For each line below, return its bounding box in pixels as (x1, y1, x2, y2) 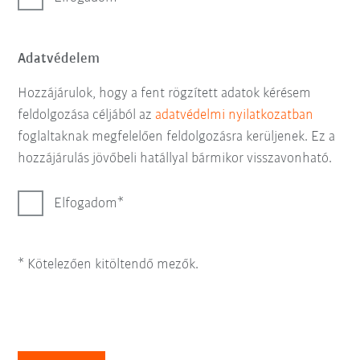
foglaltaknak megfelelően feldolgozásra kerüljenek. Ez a (18, 129, 336, 145)
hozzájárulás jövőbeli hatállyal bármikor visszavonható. (18, 151, 333, 166)
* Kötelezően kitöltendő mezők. (18, 257, 199, 272)
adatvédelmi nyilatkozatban (155, 108, 314, 123)
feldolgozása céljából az (18, 108, 156, 123)
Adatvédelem (18, 51, 100, 67)
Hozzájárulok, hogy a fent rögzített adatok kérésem (18, 86, 312, 101)
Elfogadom (54, 196, 118, 211)
